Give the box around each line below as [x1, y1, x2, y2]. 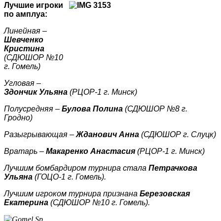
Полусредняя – [4, 104, 62, 113]
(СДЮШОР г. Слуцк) [139, 130, 216, 139]
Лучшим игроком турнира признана [4, 189, 140, 198]
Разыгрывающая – [4, 130, 76, 139]
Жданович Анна [76, 130, 139, 139]
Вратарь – [4, 147, 46, 155]
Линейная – [4, 26, 47, 35]
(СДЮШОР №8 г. [123, 104, 187, 113]
